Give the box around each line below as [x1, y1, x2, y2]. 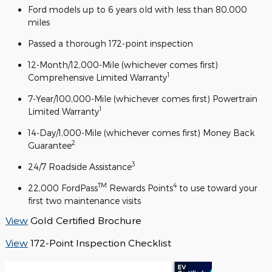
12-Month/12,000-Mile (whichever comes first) [28, 59, 218, 70]
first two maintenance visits [28, 195, 141, 206]
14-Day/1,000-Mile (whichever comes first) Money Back [28, 127, 254, 138]
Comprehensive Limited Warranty [28, 72, 167, 83]
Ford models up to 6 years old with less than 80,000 [28, 4, 247, 15]
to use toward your [177, 182, 257, 193]
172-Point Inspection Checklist [30, 236, 171, 248]
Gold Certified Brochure [30, 214, 141, 226]
